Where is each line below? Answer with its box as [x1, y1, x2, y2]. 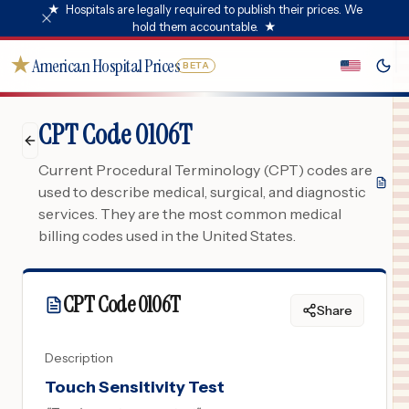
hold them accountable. [132, 19, 258, 34]
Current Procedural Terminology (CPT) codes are [38, 161, 372, 179]
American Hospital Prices [32, 54, 180, 78]
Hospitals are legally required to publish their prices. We [65, 2, 362, 16]
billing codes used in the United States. [38, 226, 296, 245]
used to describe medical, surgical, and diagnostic [38, 183, 366, 201]
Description [45, 350, 113, 366]
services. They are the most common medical [38, 204, 341, 223]
